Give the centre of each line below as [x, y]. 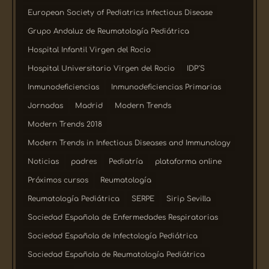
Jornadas [46, 105]
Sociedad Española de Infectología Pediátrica [113, 236]
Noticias [44, 161]
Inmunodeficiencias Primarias [166, 87]
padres [84, 161]
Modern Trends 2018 [65, 124]
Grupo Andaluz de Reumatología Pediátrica [109, 31]
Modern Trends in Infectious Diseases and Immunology [129, 143]
